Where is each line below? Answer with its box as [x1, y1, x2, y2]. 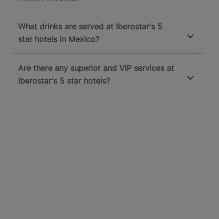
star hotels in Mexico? [18, 34, 99, 44]
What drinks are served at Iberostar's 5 [18, 22, 162, 32]
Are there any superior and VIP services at [18, 63, 174, 73]
